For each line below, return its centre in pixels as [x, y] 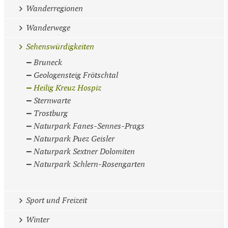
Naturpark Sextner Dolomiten [84, 152]
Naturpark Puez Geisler [74, 139]
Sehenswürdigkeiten [60, 47]
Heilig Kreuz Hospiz [68, 89]
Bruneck [48, 63]
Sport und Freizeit [56, 201]
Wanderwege [48, 28]
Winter [37, 220]
